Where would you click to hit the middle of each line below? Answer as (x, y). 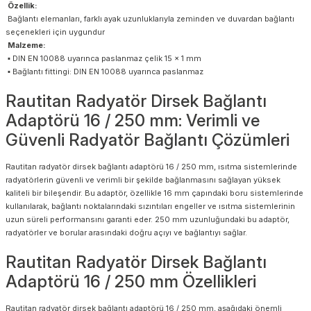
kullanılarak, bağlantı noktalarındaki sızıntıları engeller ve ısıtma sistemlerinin (150, 206)
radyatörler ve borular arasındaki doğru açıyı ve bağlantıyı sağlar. (126, 232)
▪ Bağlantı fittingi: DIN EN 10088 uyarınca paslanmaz (106, 71)
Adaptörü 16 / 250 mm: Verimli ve (133, 120)
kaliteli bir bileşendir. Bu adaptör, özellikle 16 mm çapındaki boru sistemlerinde (154, 193)
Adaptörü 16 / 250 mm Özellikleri (131, 281)
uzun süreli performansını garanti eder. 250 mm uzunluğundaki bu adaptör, (148, 219)
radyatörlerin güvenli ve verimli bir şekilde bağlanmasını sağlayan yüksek (143, 179)
